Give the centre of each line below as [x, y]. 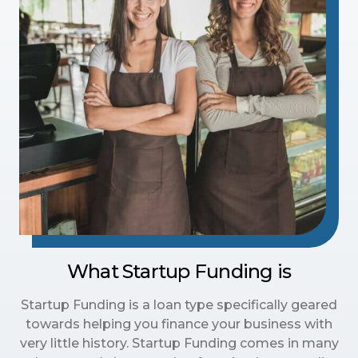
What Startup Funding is [179, 272]
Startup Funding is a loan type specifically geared [179, 305]
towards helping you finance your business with [179, 324]
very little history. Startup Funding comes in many [179, 344]
